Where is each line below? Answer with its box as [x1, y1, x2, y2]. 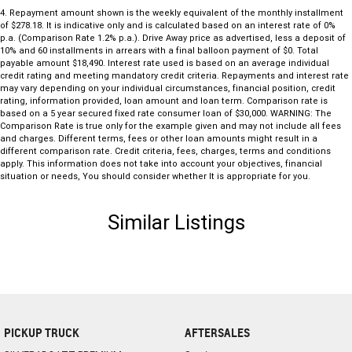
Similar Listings [107, 210, 245, 236]
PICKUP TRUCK [4, 325, 79, 341]
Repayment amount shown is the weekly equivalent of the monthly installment [9, 7, 343, 19]
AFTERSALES [184, 325, 250, 341]
